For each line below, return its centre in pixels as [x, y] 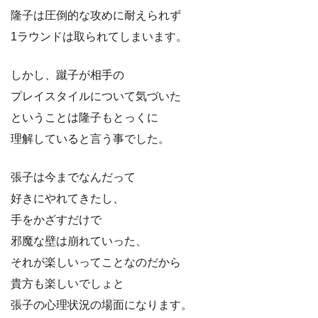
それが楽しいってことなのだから [96, 262]
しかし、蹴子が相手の [67, 75]
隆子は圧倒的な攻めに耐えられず [96, 15]
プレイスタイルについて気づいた [96, 96]
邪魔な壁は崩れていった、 [79, 241]
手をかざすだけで [56, 219]
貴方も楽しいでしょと [67, 283]
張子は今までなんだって [73, 177]
